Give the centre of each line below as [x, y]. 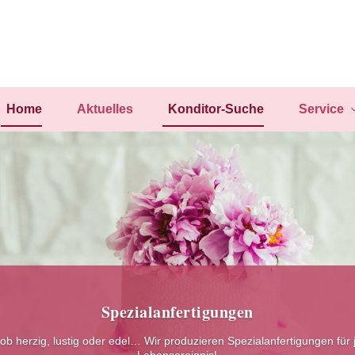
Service [321, 109]
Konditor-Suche [216, 109]
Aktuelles [105, 109]
